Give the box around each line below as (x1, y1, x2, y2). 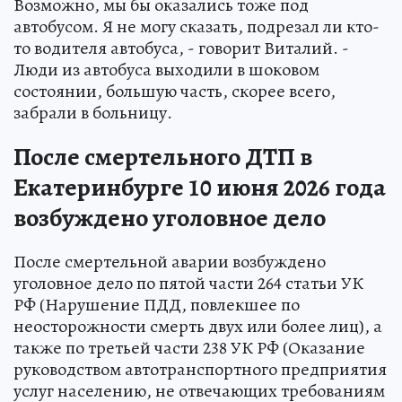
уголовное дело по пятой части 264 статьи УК (13, 271, 363, 296)
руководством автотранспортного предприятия (13, 357, 387, 382)
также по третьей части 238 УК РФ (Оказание (13, 336, 365, 361)
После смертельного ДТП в (13, 140, 312, 175)
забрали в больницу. (13, 100, 172, 126)
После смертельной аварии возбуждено (13, 249, 326, 275)
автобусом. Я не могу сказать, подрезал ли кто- (13, 14, 380, 39)
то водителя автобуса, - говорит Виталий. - (13, 36, 349, 61)
